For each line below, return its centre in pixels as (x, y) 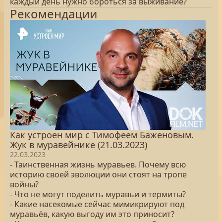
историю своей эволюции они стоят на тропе (98, 174)
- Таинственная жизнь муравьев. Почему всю (98, 165)
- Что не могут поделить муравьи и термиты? (98, 194)
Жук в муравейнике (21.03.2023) (79, 145)
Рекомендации (54, 14)
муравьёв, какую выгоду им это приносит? (92, 214)
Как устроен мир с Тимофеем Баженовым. (102, 135)
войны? (24, 184)
